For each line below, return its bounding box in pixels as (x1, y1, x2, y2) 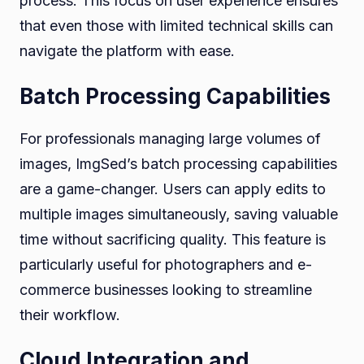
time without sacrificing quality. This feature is (19, 230, 326, 248)
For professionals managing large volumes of (19, 129, 321, 147)
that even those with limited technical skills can (19, 16, 333, 34)
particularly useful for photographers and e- (19, 255, 312, 273)
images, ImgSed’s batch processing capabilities (19, 154, 337, 172)
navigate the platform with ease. (19, 41, 235, 59)
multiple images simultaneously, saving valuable (19, 205, 338, 223)
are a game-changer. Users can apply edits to (19, 180, 326, 197)
